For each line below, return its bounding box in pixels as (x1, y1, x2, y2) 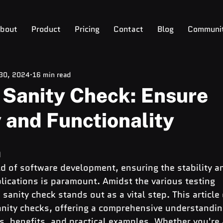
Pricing (74, 23, 100, 35)
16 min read (32, 70, 71, 80)
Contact (113, 23, 143, 35)
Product (31, 23, 61, 35)
